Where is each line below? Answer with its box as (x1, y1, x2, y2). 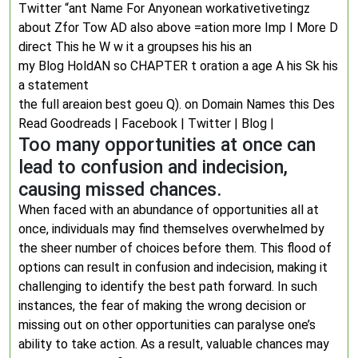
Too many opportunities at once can (18, 133, 316, 156)
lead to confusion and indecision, (18, 156, 288, 178)
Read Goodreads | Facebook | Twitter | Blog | (18, 116, 274, 131)
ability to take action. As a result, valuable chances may (18, 336, 329, 352)
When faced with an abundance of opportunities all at (18, 202, 319, 217)
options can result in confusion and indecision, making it (18, 260, 328, 275)
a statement (18, 78, 89, 93)
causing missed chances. (18, 178, 222, 201)
